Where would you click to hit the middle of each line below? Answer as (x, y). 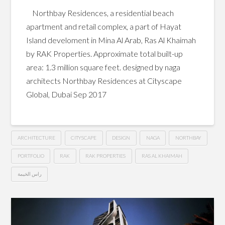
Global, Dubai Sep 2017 (66, 94)
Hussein (25, 192)
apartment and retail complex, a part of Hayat (103, 26)
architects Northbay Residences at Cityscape (104, 80)
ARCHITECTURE (36, 138)
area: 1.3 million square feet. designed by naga (103, 67)
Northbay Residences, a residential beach (100, 13)
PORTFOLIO (31, 156)
